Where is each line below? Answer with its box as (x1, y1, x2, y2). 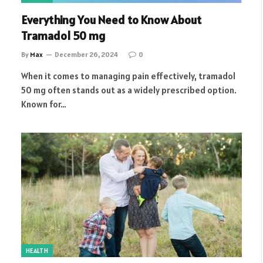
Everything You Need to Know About (21, 12, 201, 28)
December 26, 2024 (55, 50, 118, 59)
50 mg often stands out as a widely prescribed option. (21, 85, 237, 96)
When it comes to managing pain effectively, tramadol (21, 70, 235, 82)
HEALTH (26, 246, 48, 255)
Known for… (21, 99, 66, 110)
